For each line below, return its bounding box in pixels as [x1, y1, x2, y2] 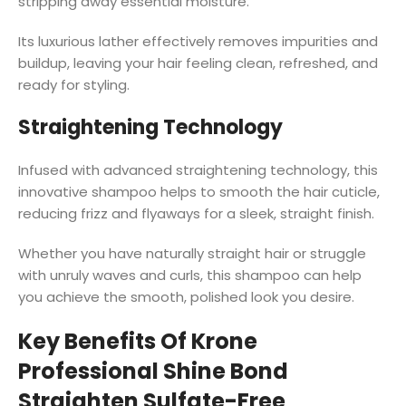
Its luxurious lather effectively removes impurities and [18, 31, 378, 51]
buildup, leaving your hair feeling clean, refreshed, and [18, 53, 378, 72]
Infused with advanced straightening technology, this [18, 159, 378, 179]
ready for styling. [18, 74, 130, 94]
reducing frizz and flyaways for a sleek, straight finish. [18, 203, 374, 223]
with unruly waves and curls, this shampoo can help [18, 265, 362, 285]
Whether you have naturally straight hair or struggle [18, 243, 366, 263]
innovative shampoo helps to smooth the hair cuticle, [18, 181, 380, 201]
